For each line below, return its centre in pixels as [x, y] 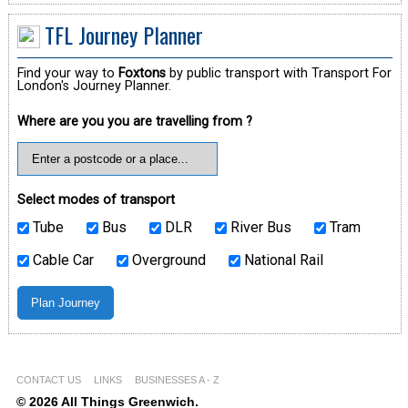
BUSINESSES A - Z [177, 379]
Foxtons [142, 73]
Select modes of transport [96, 199]
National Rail [281, 260]
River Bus [259, 227]
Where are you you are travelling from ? [134, 121]
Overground [167, 260]
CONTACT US [48, 379]
